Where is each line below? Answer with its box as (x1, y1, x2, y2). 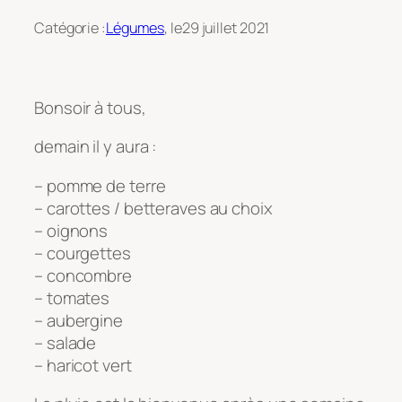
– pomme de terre (34, 173, 166, 197)
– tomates (34, 285, 110, 310)
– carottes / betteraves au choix (34, 196, 273, 220)
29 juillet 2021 (181, 17, 270, 38)
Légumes (105, 17, 165, 38)
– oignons (34, 218, 109, 242)
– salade (34, 330, 97, 354)
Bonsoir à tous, (34, 95, 146, 119)
